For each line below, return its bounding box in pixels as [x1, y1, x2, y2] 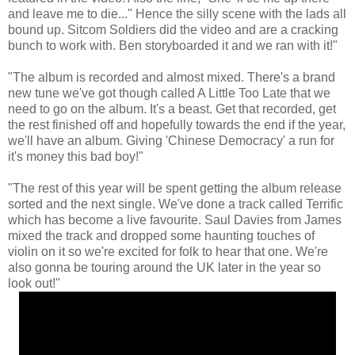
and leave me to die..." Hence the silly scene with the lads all [8, 6, 346, 21]
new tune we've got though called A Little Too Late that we [8, 86, 330, 100]
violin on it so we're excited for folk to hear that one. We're [8, 244, 328, 258]
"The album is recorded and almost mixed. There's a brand [8, 70, 335, 84]
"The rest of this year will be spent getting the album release [8, 181, 342, 195]
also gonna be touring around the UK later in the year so [8, 260, 321, 274]
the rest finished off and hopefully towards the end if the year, [8, 117, 345, 132]
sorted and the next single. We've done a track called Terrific [8, 197, 343, 211]
